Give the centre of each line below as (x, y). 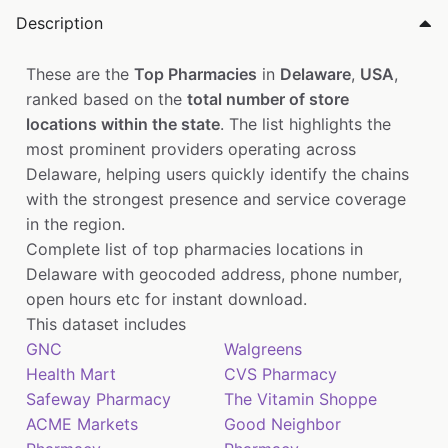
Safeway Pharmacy (98, 399)
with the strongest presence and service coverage (216, 199)
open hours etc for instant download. (166, 299)
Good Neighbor (282, 424)
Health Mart (71, 374)
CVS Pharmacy (280, 374)
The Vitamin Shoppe (300, 399)
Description (59, 23)
